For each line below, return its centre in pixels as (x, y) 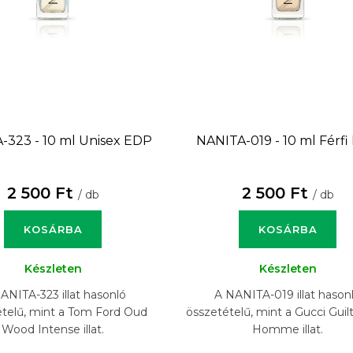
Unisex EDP (116, 140)
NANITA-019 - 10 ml (257, 140)
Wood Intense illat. (53, 329)
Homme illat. (288, 329)
